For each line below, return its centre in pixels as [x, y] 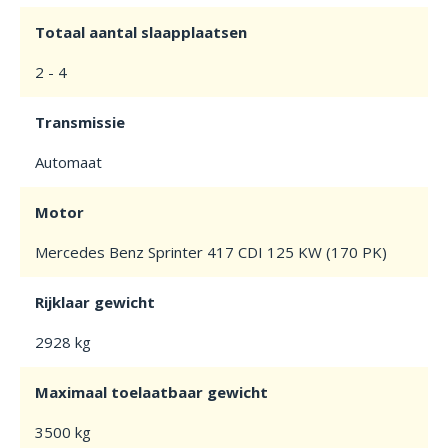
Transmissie [80, 122]
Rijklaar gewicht [95, 302]
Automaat [68, 162]
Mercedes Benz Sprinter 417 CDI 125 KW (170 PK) [211, 252]
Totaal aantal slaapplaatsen [141, 32]
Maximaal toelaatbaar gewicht [151, 392]
